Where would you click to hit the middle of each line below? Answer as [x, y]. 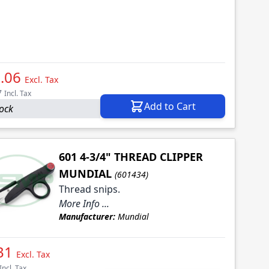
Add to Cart [170, 107]
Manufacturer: [87, 217]
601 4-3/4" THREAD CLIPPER [131, 157]
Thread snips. [89, 189]
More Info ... [84, 204]
